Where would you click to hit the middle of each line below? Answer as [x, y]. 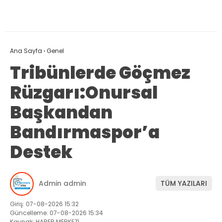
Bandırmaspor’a [85, 132]
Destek [41, 152]
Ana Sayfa [26, 51]
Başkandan [61, 112]
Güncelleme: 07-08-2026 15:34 [56, 213]
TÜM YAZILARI [184, 184]
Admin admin [62, 184]
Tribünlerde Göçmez [100, 73]
